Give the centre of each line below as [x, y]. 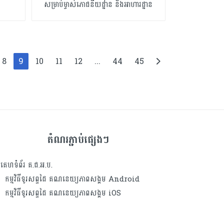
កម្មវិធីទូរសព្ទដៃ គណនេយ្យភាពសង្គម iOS [63, 193]
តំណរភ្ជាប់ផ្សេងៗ [78, 140]
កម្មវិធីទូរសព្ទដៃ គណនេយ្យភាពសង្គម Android [72, 179]
